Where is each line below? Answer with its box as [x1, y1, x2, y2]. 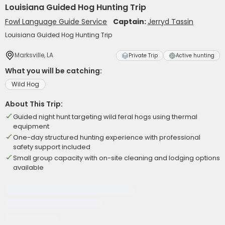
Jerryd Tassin [148, 17, 193, 27]
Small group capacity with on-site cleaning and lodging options [13, 153, 220, 163]
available [13, 163, 44, 172]
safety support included [13, 142, 90, 152]
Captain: [113, 17, 148, 27]
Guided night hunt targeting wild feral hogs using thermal [13, 112, 197, 122]
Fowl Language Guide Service [5, 17, 107, 27]
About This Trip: [5, 99, 63, 109]
